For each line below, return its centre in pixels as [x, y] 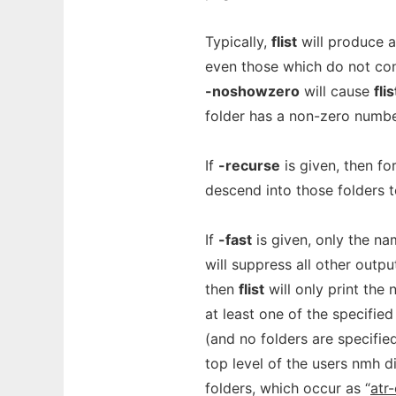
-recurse [249, 165]
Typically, [238, 42]
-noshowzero [252, 91]
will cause [337, 91]
